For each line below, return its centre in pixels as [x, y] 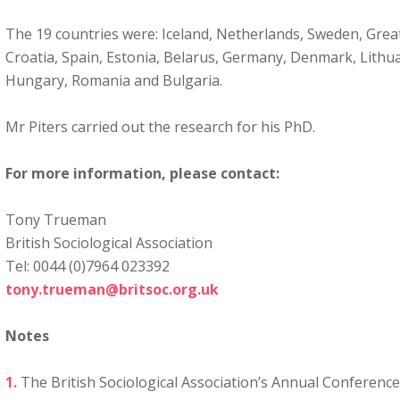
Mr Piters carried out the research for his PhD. [160, 127]
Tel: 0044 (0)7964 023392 [87, 266]
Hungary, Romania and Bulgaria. [114, 80]
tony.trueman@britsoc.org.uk [112, 289]
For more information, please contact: [144, 173]
